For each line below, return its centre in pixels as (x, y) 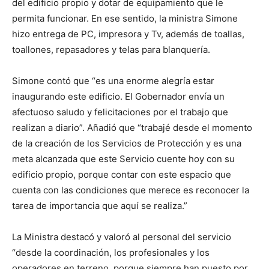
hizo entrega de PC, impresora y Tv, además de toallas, (128, 34)
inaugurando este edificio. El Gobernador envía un (118, 96)
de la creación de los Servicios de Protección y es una (127, 143)
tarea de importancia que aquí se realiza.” (100, 206)
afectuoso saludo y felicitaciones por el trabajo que (120, 112)
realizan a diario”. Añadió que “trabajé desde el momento (132, 128)
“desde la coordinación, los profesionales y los (111, 252)
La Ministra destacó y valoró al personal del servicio (122, 237)
